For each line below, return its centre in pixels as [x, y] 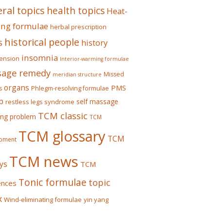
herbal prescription [78, 27]
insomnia [40, 58]
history [94, 43]
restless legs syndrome [40, 102]
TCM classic [63, 116]
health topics [76, 11]
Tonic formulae [53, 182]
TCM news [44, 162]
